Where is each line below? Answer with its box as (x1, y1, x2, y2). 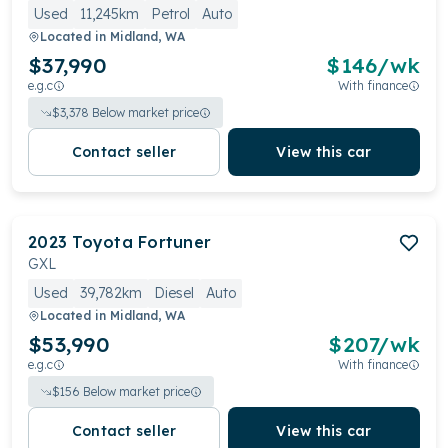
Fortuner (138, 232, 212, 252)
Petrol (151, 5, 190, 23)
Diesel (154, 284, 194, 302)
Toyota (72, 232, 133, 252)
